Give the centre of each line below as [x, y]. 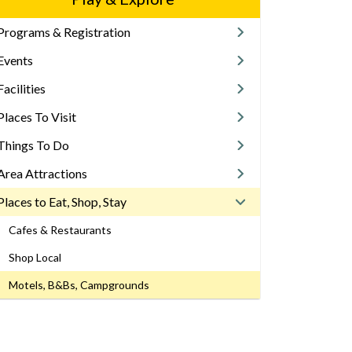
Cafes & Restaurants [60, 230]
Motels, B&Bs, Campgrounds [79, 285]
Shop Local [35, 257]
